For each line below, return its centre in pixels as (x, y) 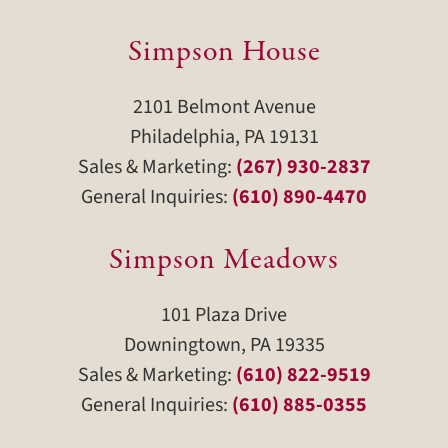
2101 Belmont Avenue (224, 107)
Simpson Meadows (224, 261)
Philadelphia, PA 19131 (224, 137)
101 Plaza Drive (224, 315)
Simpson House (224, 53)
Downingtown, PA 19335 (224, 345)
